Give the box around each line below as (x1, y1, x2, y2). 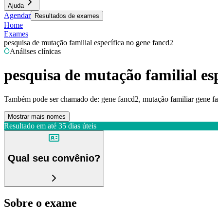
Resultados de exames (35, 12, 99, 19)
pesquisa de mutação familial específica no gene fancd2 (4, 38, 173, 47)
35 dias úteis (58, 121, 96, 130)
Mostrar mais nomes (8, 112, 66, 120)
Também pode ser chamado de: (4, 94, 99, 103)
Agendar (4, 11, 31, 19)
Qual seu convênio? (8, 153, 100, 164)
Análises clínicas (10, 47, 61, 55)
